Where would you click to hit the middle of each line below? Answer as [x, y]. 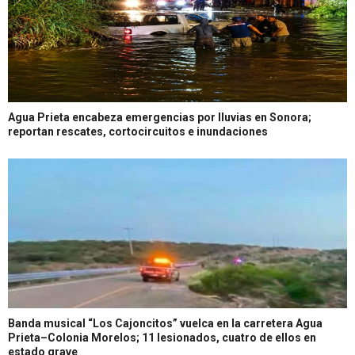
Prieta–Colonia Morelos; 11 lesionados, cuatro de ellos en [162, 338]
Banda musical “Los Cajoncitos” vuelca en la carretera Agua [165, 324]
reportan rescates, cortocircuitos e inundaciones [138, 132]
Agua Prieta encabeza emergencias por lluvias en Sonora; [160, 118]
